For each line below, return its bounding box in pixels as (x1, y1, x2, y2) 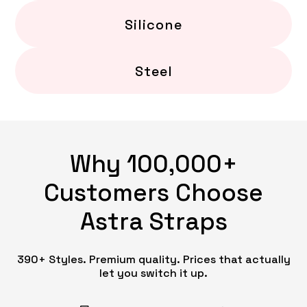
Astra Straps (79, 202, 228, 236)
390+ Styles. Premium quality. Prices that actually (16, 250, 291, 266)
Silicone (125, 14, 182, 34)
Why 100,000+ (69, 145, 238, 179)
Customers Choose (44, 173, 263, 208)
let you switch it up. (99, 264, 208, 280)
